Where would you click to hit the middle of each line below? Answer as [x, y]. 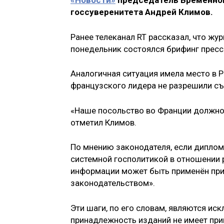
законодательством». [113, 183]
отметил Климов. [103, 122]
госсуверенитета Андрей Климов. [142, 12]
